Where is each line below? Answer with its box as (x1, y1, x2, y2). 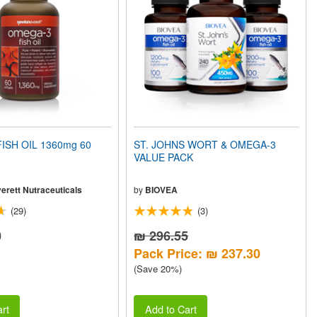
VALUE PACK (134, 150, 194, 164)
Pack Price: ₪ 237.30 (134, 244, 261, 263)
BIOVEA (145, 183, 178, 196)
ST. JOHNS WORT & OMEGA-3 (134, 137, 277, 151)
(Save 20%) (134, 262, 183, 275)
